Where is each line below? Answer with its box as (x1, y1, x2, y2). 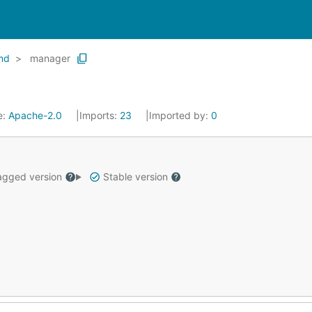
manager (30, 52, 70, 64)
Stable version (100, 171, 171, 182)
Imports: (79, 109, 120, 121)
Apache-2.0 (8, 109, 62, 121)
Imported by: (149, 109, 211, 121)
